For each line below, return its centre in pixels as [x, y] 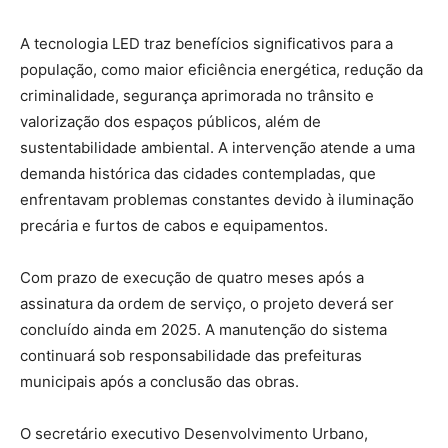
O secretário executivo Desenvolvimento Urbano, [194, 433]
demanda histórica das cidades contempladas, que [198, 173]
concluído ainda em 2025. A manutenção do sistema [203, 329]
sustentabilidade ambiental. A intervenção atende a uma [217, 147]
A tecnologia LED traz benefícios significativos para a [206, 43]
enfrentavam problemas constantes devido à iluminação [217, 199]
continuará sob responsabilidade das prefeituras [191, 355]
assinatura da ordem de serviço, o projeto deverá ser [207, 303]
